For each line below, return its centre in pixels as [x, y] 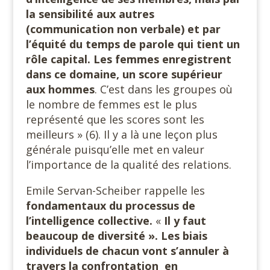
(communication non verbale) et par [123, 29]
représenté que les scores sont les [115, 119]
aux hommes [60, 89]
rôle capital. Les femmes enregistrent [128, 59]
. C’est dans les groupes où [163, 89]
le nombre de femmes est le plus [111, 104]
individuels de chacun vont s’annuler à [127, 251]
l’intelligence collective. [89, 221]
